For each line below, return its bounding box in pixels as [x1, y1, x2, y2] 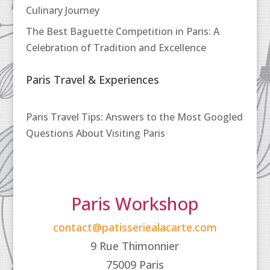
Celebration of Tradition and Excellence [25, 41, 206, 54]
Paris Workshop [71, 192, 199, 215]
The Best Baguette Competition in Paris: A [25, 25, 219, 38]
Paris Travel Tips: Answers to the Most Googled [25, 110, 243, 124]
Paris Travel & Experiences [25, 72, 159, 87]
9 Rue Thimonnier [90, 239, 180, 253]
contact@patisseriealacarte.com [52, 220, 217, 234]
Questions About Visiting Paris [25, 127, 165, 140]
